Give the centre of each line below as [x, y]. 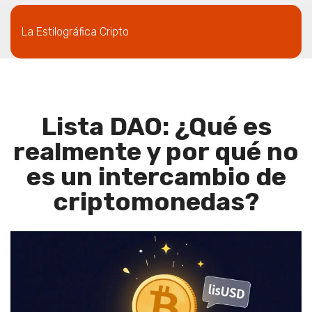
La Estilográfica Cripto [75, 31]
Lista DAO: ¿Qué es [156, 126]
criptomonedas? [156, 202]
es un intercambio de [156, 177]
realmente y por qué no [156, 151]
